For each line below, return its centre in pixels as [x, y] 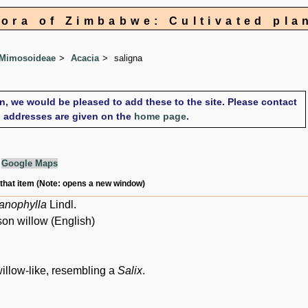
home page [161, 117]
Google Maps [30, 164]
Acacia [85, 58]
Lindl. [62, 205]
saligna [128, 58]
